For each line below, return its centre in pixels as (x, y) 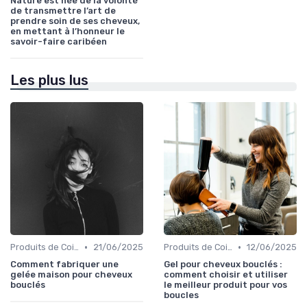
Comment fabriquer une (64, 265)
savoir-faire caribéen (59, 42)
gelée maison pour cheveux (71, 275)
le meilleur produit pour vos (225, 285)
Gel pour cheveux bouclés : (223, 265)
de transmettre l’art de (63, 11)
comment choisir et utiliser (226, 275)
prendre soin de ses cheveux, (75, 21)
